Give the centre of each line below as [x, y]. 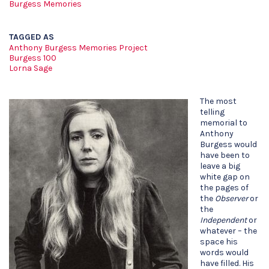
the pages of [224, 188]
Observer [231, 198]
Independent [223, 220]
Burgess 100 [33, 58]
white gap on [225, 177]
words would [224, 252]
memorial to [224, 123]
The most [218, 101]
